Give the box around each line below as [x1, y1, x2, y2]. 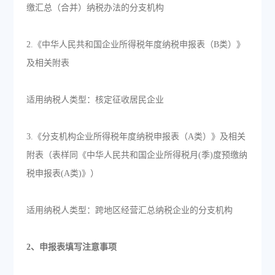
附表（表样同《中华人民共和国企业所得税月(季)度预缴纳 [26, 150, 247, 160]
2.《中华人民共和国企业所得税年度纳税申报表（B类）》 [26, 40, 245, 49]
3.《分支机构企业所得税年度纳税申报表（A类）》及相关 [26, 132, 246, 141]
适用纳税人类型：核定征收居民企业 [26, 95, 164, 104]
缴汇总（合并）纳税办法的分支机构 [26, 3, 164, 12]
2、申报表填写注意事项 [26, 242, 117, 252]
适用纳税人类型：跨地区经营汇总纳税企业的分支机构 [26, 206, 233, 215]
